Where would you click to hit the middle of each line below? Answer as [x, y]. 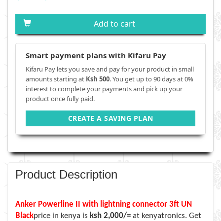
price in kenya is [62, 216]
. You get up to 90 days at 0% [151, 79]
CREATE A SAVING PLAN [110, 118]
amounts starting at [56, 79]
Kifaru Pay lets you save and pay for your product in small [110, 69]
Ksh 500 [98, 79]
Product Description [66, 174]
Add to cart [114, 24]
